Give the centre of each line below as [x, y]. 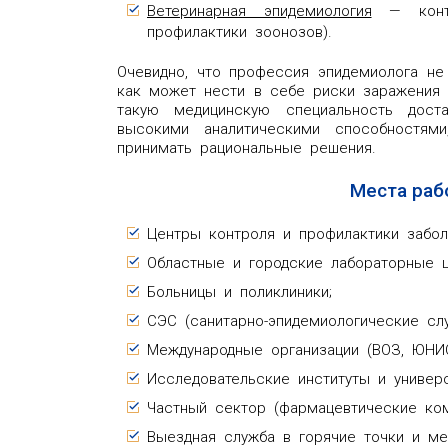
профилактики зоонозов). [239, 31]
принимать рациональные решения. [246, 147]
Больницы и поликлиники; [239, 291]
